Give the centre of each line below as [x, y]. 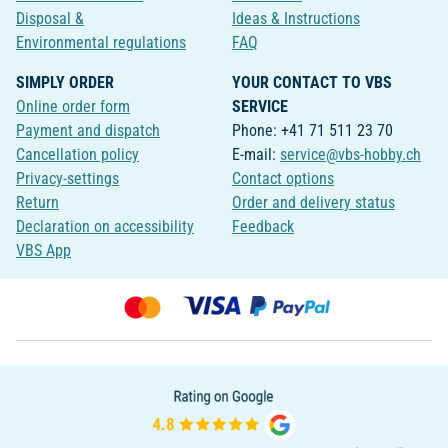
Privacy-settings [67, 179]
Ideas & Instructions [295, 19]
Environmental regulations [101, 43]
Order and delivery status [313, 203]
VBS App [43, 251]
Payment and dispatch [88, 131]
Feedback [262, 227]
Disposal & [50, 19]
